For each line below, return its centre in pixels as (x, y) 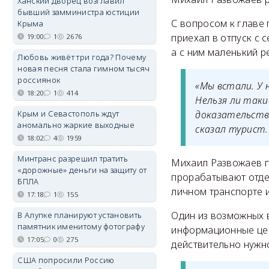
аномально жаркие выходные (76, 125)
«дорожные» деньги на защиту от (82, 170)
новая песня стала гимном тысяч (84, 68)
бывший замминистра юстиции (79, 12)
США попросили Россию (66, 260)
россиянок (39, 80)
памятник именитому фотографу (81, 226)
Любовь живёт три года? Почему (82, 57)
